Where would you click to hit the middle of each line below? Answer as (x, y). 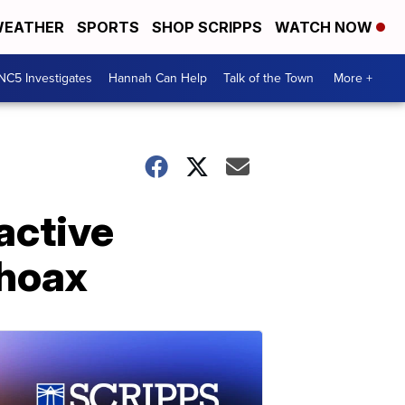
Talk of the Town (268, 78)
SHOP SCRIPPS (207, 27)
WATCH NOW (325, 27)
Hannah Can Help (158, 78)
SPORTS (108, 27)
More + (353, 78)
